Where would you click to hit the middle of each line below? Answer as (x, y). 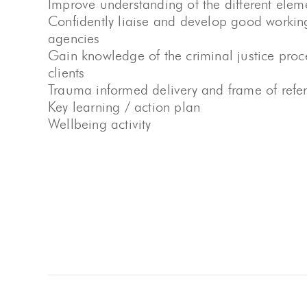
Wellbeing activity (100, 125)
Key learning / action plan (124, 108)
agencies (74, 39)
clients (66, 73)
